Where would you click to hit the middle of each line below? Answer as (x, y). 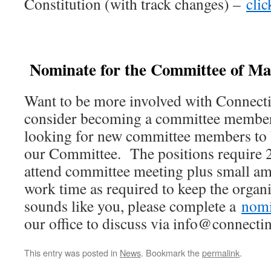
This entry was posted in (72, 253)
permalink (221, 253)
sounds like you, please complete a (133, 206)
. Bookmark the (171, 253)
